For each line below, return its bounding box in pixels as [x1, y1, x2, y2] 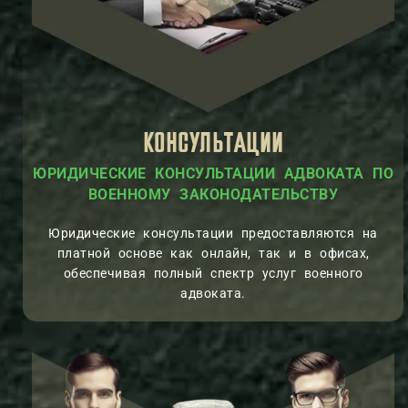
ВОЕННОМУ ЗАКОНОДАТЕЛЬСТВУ [87, 185, 339, 203]
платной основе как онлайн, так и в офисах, [56, 245, 370, 260]
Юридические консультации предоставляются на [48, 225, 378, 240]
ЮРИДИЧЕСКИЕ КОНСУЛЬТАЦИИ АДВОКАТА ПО [33, 164, 393, 182]
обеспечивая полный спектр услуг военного [63, 265, 363, 280]
